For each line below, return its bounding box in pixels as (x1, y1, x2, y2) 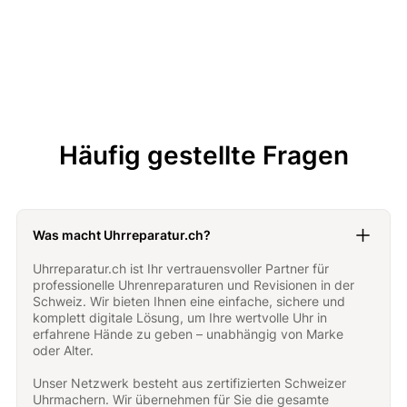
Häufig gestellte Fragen (58, 140, 349, 172)
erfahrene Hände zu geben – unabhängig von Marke (33, 326, 344, 342)
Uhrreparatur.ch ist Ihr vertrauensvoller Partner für (33, 261, 330, 277)
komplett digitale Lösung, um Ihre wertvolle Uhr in (33, 310, 328, 326)
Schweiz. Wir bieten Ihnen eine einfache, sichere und (33, 293, 346, 310)
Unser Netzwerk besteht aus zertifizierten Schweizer (33, 375, 347, 392)
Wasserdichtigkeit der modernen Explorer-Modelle (43, 17, 337, 32)
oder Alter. (33, 342, 94, 359)
